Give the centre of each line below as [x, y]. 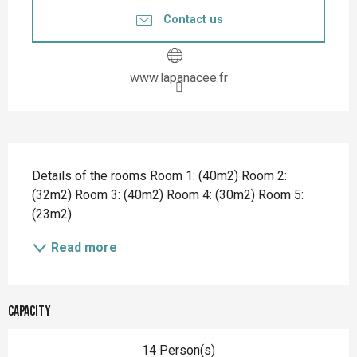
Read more [84, 247]
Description [52, 158]
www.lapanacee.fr [178, 77]
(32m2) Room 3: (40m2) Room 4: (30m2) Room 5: [168, 194]
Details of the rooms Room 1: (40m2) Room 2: [159, 175]
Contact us [193, 20]
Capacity [29, 311]
